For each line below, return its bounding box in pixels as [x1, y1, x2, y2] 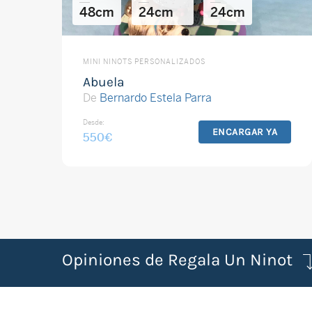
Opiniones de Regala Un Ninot [62, 250, 292, 270]
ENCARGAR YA [212, 125, 278, 138]
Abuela [82, 73, 125, 90]
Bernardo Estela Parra [99, 90, 212, 105]
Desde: [82, 117, 104, 127]
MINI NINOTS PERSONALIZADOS [82, 56, 205, 66]
